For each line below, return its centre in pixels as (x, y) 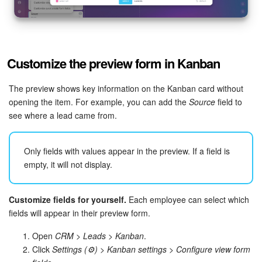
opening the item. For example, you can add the (99, 101)
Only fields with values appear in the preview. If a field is (127, 151)
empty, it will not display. (68, 164)
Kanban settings (137, 249)
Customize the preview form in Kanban (113, 63)
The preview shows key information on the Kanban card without (126, 88)
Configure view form (213, 249)
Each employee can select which (188, 199)
